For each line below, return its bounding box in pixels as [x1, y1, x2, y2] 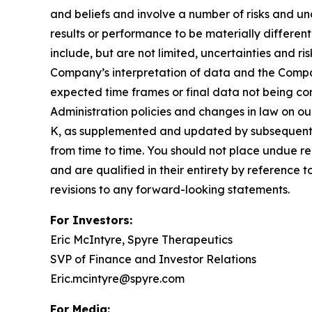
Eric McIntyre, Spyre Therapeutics [50, 233, 233, 247]
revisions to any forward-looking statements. [50, 182, 290, 196]
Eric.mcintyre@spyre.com [50, 272, 185, 286]
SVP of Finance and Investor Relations [50, 252, 256, 266]
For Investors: [50, 213, 132, 227]
